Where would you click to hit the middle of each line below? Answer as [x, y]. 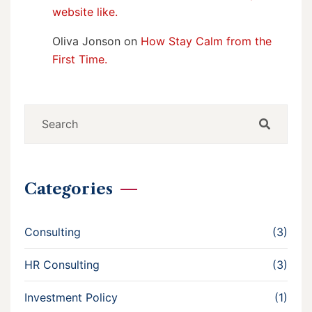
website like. [85, 11]
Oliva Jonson [86, 41]
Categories [69, 189]
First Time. [80, 59]
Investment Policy [71, 297]
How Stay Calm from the [206, 41]
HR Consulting [62, 264]
